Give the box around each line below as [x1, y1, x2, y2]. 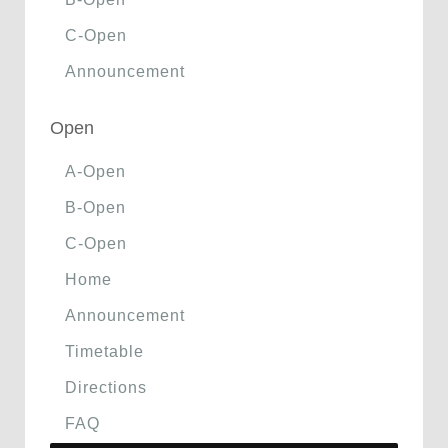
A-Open [65, 162, 126, 180]
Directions [65, 378, 147, 396]
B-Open [65, 198, 126, 216]
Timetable [65, 342, 144, 360]
